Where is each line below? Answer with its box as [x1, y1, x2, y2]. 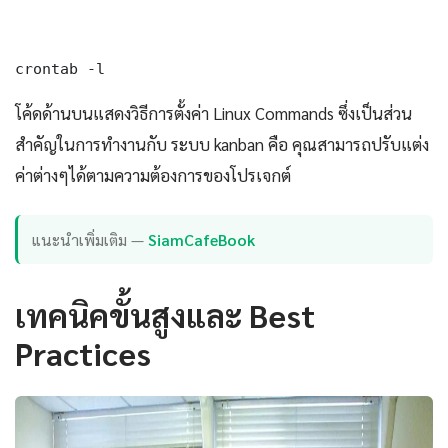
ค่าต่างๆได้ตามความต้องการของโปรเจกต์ [15, 164, 291, 187]
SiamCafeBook [148, 228, 256, 250]
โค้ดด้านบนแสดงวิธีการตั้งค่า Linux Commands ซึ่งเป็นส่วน [15, 102, 412, 125]
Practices [15, 331, 151, 373]
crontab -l [15, 60, 105, 78]
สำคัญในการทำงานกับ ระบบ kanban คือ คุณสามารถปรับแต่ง [15, 133, 429, 156]
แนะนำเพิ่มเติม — [32, 228, 149, 250]
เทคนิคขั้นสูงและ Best [15, 293, 315, 335]
